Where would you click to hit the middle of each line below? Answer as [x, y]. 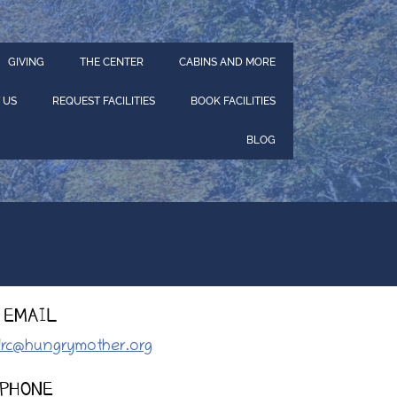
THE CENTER [112, 62]
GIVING [26, 62]
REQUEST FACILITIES [104, 101]
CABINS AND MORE [227, 62]
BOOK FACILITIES [233, 101]
